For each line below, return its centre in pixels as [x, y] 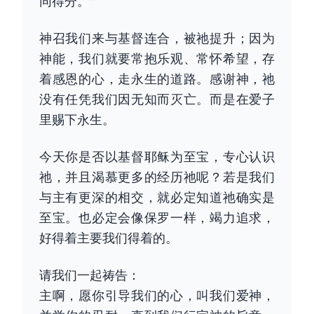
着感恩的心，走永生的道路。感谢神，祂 [157, 78]
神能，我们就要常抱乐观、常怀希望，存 [157, 58]
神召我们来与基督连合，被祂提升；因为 [157, 38]
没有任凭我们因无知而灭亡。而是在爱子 [157, 99]
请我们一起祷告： [90, 275]
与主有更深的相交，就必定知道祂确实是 [157, 197]
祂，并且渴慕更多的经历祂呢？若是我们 [157, 177]
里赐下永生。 [77, 119]
